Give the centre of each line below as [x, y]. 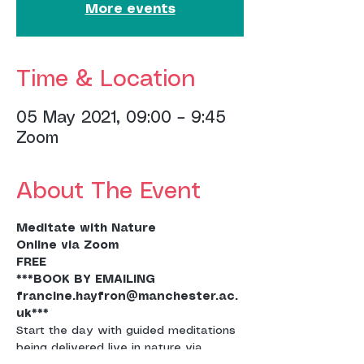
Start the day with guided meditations [128, 331]
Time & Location [106, 80]
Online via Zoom [67, 245]
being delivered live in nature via [111, 348]
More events [130, 9]
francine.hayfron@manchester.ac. [127, 297]
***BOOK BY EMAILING [88, 279]
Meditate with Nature [86, 228]
